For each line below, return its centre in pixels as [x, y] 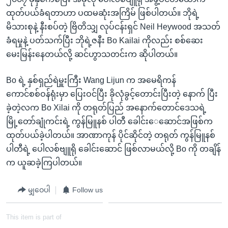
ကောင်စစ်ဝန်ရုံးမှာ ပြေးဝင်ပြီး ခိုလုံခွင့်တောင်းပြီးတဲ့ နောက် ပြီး [112, 94]
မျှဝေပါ [39, 190]
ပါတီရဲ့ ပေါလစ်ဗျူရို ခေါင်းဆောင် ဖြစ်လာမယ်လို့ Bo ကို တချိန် [113, 149]
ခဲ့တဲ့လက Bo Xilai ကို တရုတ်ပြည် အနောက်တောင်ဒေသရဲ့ [106, 107]
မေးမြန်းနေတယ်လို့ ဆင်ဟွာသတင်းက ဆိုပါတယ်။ [92, 54]
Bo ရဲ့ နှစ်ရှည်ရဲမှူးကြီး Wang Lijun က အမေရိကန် [91, 80]
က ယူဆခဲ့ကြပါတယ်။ [44, 162]
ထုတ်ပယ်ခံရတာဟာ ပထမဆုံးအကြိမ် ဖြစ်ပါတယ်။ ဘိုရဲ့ [103, 13]
